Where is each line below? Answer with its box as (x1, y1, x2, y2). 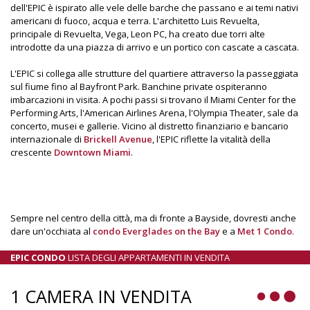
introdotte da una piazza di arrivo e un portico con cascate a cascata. (10, 40, 299, 53)
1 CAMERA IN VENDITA (10, 284, 192, 308)
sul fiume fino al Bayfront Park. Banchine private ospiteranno (10, 80, 267, 93)
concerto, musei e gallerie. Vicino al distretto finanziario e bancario (10, 119, 289, 132)
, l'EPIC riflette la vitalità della (152, 132, 271, 145)
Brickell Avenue (84, 132, 152, 145)
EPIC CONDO (10, 250, 66, 264)
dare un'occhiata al (10, 224, 93, 237)
